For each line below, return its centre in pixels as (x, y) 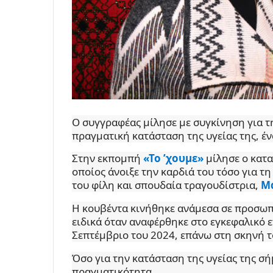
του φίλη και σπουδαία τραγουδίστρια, (166, 185)
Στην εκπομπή (108, 158)
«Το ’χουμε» (173, 158)
